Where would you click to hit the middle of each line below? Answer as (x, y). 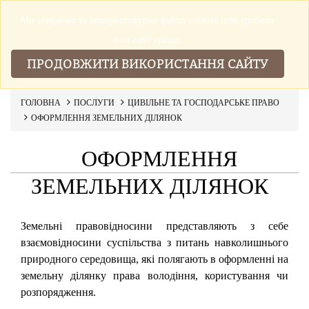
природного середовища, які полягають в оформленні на (154, 259)
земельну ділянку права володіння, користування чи (154, 276)
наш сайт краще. (148, 40)
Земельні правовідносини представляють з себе (154, 226)
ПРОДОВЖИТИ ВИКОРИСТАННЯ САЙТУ (148, 64)
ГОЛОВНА (41, 103)
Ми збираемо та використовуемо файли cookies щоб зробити (148, 20)
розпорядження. (58, 292)
